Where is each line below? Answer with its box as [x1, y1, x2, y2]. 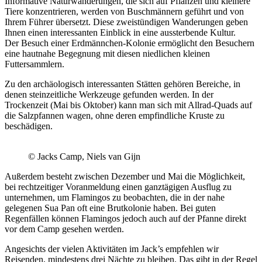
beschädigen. [5, 121, 53, 132]
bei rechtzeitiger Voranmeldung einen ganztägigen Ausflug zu [5, 182, 232, 192]
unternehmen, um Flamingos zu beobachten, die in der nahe [5, 192, 225, 203]
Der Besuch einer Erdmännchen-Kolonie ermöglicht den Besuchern [5, 38, 254, 49]
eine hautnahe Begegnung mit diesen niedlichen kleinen [5, 49, 210, 59]
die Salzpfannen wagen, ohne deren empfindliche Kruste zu [5, 111, 225, 121]
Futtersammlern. [5, 59, 64, 70]
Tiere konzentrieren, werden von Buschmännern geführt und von [5, 6, 244, 17]
